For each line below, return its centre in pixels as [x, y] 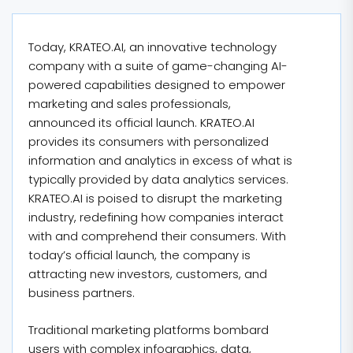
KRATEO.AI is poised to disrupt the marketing [155, 198]
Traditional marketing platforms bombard [149, 329]
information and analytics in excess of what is [160, 160]
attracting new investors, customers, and [148, 274]
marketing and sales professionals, [130, 104]
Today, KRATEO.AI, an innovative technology [152, 47]
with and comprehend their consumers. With [157, 236]
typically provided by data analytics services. [158, 179]
